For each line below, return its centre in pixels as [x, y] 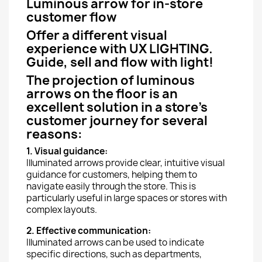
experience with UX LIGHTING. [120, 49]
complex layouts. [62, 210]
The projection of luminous [111, 80]
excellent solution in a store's [117, 107]
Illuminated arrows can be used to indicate [115, 242]
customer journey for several [117, 121]
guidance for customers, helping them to [112, 175]
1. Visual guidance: [67, 151]
